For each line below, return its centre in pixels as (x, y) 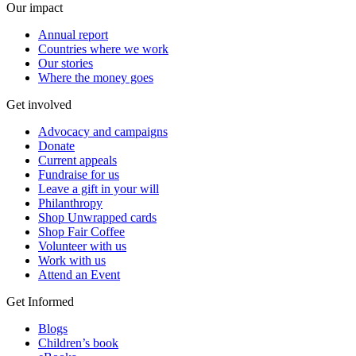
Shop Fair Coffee (81, 232)
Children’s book (78, 343)
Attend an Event (79, 275)
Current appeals (77, 161)
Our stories (66, 64)
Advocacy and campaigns (103, 132)
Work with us (72, 261)
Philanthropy (70, 203)
